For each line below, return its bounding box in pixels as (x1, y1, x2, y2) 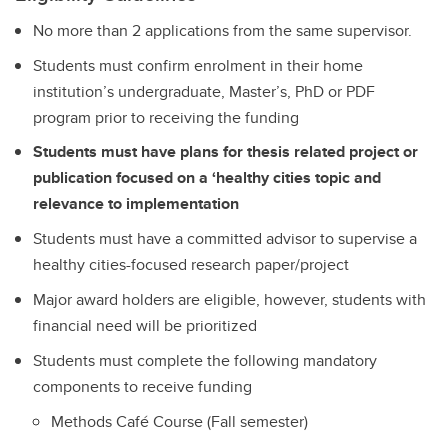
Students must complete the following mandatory (33, 348, 377, 372)
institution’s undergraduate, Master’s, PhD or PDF (33, 79, 375, 103)
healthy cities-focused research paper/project (33, 253, 349, 277)
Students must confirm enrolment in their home (33, 53, 363, 77)
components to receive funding (33, 374, 252, 398)
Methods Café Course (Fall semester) (51, 409, 308, 433)
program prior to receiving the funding (33, 105, 299, 129)
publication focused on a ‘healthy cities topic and (33, 166, 381, 190)
